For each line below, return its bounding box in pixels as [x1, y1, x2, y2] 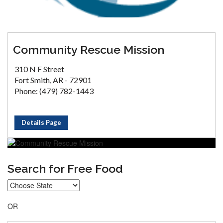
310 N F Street [14, 64, 64, 74]
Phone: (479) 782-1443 [14, 86, 94, 96]
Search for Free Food [7, 162, 123, 176]
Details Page [21, 118, 61, 127]
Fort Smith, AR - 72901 [14, 75, 92, 85]
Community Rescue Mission [13, 43, 164, 57]
